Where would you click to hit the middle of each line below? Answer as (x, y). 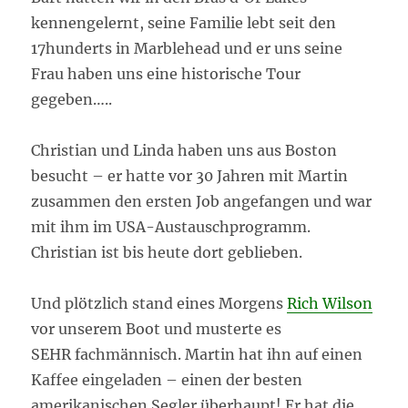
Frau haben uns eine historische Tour (166, 73)
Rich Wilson (330, 303)
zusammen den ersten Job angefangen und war (202, 201)
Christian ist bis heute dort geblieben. (167, 252)
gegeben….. (72, 99)
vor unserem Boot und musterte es (157, 328)
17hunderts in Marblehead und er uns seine (187, 48)
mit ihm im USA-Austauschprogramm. (171, 226)
